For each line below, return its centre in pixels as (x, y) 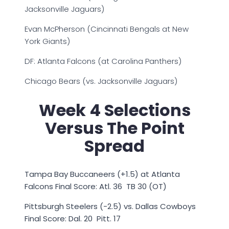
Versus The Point (114, 128)
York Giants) (47, 41)
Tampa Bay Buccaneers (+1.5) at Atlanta (102, 174)
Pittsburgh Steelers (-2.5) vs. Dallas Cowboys (110, 207)
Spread (114, 146)
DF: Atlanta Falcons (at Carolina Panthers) (103, 61)
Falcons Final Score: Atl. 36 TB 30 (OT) (96, 187)
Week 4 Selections (114, 110)
